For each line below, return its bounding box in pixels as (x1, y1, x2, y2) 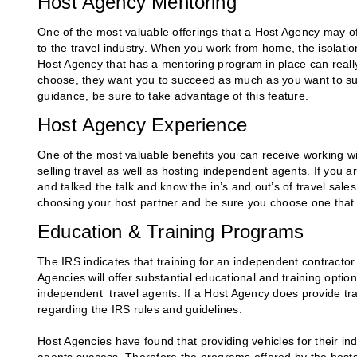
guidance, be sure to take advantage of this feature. (37, 89, 308, 103)
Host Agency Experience (37, 114, 247, 136)
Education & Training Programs (37, 221, 304, 243)
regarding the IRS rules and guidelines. (37, 303, 242, 316)
